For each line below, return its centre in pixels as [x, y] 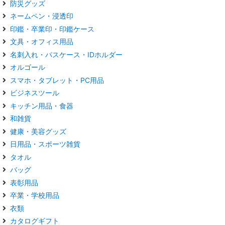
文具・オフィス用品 [42, 42]
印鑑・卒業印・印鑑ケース [52, 29]
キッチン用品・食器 [42, 105]
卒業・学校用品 [35, 195]
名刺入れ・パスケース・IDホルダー [66, 54]
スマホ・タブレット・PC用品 [57, 80]
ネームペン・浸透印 [42, 16]
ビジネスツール [35, 93]
